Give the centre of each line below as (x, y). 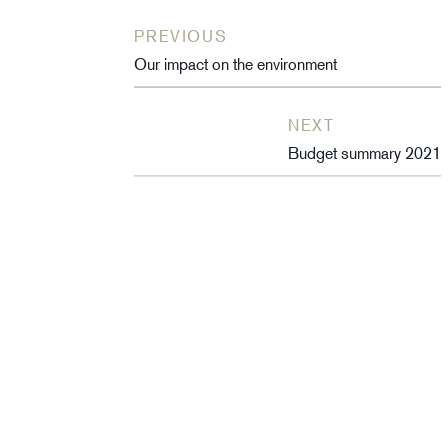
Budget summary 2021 (365, 153)
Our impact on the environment (236, 64)
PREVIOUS (181, 36)
